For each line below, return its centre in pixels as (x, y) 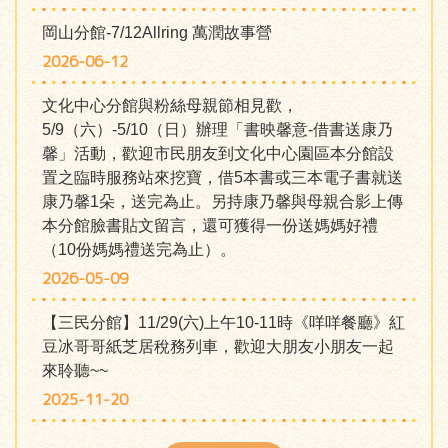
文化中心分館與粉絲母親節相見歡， (170, 105)
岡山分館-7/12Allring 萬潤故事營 (157, 32)
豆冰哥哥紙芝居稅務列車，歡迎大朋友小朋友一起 (218, 346)
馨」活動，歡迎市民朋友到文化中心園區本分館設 (218, 153)
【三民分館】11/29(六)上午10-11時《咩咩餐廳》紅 (223, 322)
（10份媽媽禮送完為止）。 (139, 249)
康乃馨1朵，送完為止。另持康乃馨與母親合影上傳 (222, 201)
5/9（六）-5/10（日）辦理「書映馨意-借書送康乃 (217, 129)
